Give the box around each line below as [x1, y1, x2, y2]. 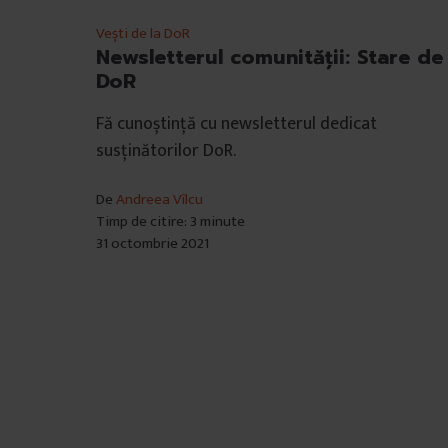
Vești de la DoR [96, 20, 190, 46]
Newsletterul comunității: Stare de [96, 41, 443, 72]
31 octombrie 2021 [96, 230, 209, 256]
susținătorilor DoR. [96, 135, 236, 166]
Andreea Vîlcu [116, 186, 203, 212]
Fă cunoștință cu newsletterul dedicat [96, 108, 377, 139]
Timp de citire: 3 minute [96, 208, 245, 234]
